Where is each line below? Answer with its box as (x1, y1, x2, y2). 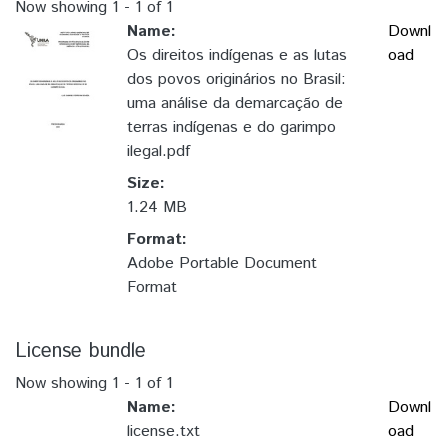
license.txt (127, 420, 200, 444)
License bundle (15, 337, 146, 367)
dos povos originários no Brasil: (127, 68, 346, 92)
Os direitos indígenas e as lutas (127, 44, 347, 68)
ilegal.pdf (127, 140, 190, 164)
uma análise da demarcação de (127, 92, 343, 116)
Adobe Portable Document (127, 252, 317, 276)
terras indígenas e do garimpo (127, 116, 336, 140)
